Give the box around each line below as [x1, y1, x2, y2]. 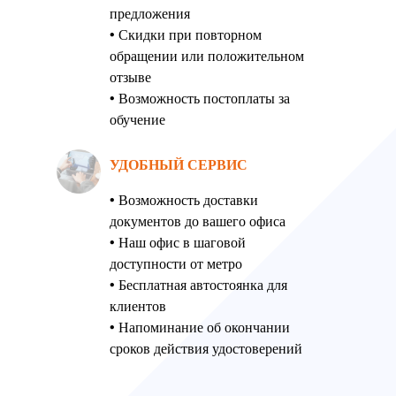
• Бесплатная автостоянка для [110, 275, 287, 294]
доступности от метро [110, 254, 242, 273]
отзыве [110, 67, 151, 87]
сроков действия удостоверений [110, 339, 302, 358]
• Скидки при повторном [110, 25, 262, 44]
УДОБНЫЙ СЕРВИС [110, 154, 247, 175]
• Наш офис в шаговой [110, 232, 246, 252]
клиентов [110, 296, 166, 316]
